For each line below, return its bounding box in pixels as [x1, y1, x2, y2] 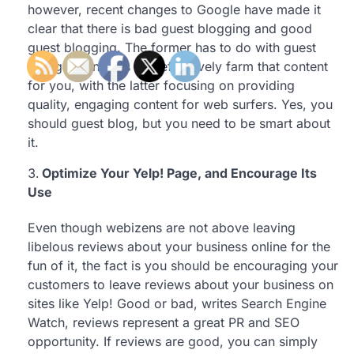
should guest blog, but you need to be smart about [28, 115, 330, 132]
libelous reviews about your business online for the [28, 239, 330, 255]
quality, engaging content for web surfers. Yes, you [28, 96, 333, 113]
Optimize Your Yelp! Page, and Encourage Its [42, 165, 317, 182]
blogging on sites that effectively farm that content [28, 58, 328, 75]
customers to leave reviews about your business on [28, 277, 333, 293]
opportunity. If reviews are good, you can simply [28, 333, 318, 350]
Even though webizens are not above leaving [28, 220, 296, 236]
